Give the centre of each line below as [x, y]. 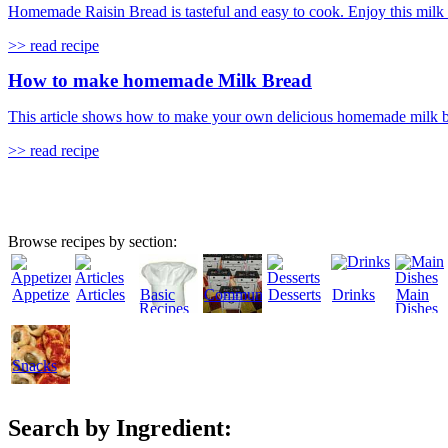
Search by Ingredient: [120, 428]
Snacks [34, 366]
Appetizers [46, 295]
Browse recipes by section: [92, 242]
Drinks [353, 295]
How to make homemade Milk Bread [160, 81]
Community [241, 295]
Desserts [294, 295]
